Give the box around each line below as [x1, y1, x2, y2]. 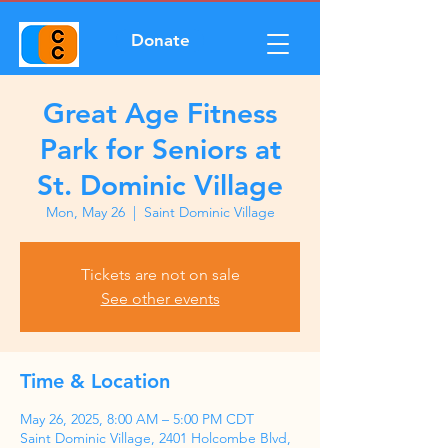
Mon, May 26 [45, 203, 125, 221]
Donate [130, 30, 190, 50]
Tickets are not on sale [80, 265, 240, 284]
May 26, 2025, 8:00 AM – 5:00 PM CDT [20, 410, 254, 428]
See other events [100, 289, 220, 308]
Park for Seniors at [39, 132, 281, 166]
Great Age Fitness [43, 96, 277, 130]
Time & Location [20, 369, 170, 393]
